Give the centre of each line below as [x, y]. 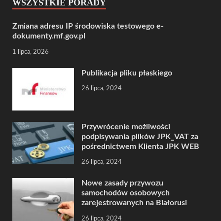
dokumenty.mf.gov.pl [49, 36]
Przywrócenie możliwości [126, 127]
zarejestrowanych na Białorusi [134, 203]
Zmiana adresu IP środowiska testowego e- [88, 26]
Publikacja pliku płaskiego [127, 73]
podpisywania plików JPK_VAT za [140, 136]
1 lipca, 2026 [31, 52]
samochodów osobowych [126, 193]
